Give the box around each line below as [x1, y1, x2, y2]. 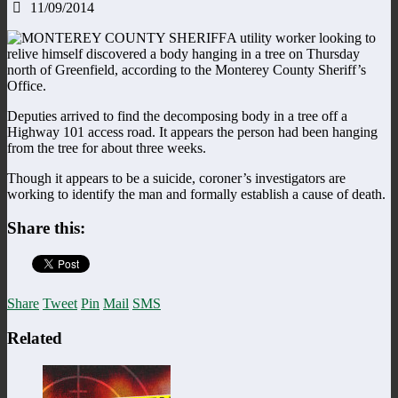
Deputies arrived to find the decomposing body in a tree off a [7, 107, 347, 123]
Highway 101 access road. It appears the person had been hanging [7, 123, 378, 139]
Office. [7, 77, 46, 93]
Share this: [7, 219, 85, 238]
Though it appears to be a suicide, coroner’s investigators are [7, 170, 346, 186]
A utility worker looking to [227, 29, 376, 45]
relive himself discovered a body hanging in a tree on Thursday [7, 45, 360, 61]
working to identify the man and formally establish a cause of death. [7, 186, 386, 202]
